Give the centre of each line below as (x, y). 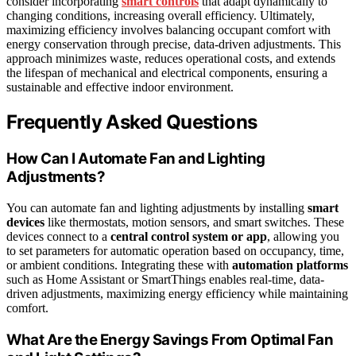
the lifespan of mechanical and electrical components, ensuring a (167, 73)
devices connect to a (58, 236)
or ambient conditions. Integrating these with (119, 265)
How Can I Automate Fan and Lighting (136, 159)
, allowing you (303, 236)
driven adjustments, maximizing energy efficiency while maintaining (177, 293)
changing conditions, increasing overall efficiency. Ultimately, (161, 16)
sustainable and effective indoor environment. (120, 87)
